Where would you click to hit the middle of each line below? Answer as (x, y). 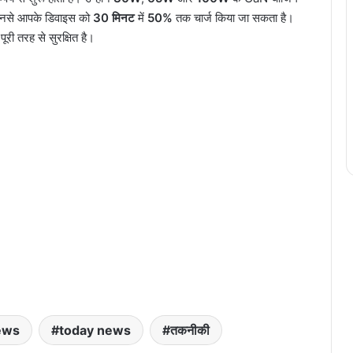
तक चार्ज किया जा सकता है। (233, 18)
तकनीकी (190, 331)
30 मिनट (114, 18)
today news (95, 331)
